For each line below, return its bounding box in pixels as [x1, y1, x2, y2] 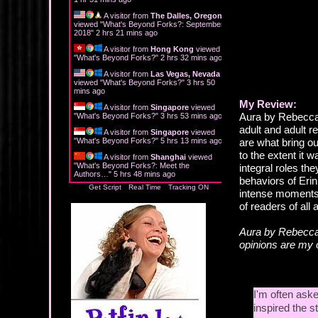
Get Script [89, 182, 121, 191]
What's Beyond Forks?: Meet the [77, 160, 190, 170]
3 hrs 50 [187, 77, 215, 87]
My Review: [239, 98, 297, 111]
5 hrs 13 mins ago [160, 136, 222, 145]
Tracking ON [168, 182, 209, 191]
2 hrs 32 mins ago [160, 53, 222, 62]
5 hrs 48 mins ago [114, 169, 175, 178]
